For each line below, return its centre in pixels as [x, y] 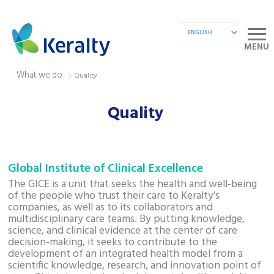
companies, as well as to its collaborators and [111, 208]
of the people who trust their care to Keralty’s [114, 196]
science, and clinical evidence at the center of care [123, 231]
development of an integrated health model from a [126, 254]
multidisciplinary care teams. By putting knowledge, [127, 219]
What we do [39, 76]
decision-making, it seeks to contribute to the [113, 243]
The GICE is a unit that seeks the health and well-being [133, 184]
